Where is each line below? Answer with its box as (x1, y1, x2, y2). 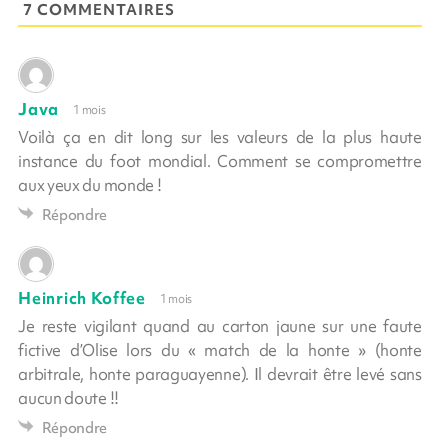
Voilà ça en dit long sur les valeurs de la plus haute (18, 126, 422, 148)
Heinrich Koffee (18, 287, 146, 309)
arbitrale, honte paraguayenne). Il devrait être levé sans (18, 363, 422, 385)
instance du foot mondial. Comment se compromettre (18, 150, 422, 172)
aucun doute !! (18, 387, 119, 409)
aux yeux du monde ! (18, 174, 162, 196)
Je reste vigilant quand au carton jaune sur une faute (18, 315, 422, 337)
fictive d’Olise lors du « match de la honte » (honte (18, 339, 422, 361)
